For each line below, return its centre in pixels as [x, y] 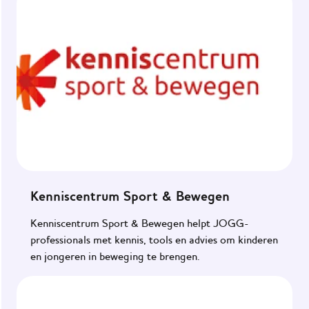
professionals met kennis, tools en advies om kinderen [154, 240]
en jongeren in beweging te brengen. [115, 256]
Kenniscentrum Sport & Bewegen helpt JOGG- [140, 223]
